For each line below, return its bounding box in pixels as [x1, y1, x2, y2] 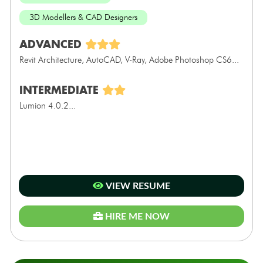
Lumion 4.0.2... [19, 100, 76, 111]
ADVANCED [19, 36, 85, 51]
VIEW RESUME [103, 181, 170, 191]
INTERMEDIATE [19, 82, 102, 97]
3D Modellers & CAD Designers [29, 12, 137, 22]
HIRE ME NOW [104, 211, 170, 221]
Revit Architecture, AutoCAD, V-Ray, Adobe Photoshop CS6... [19, 54, 239, 65]
